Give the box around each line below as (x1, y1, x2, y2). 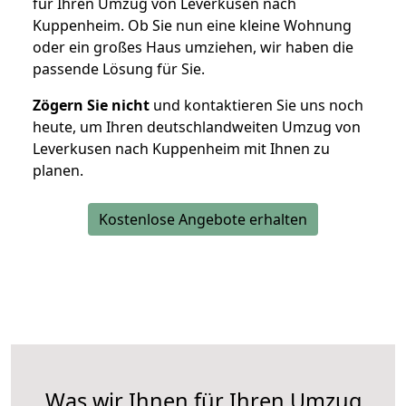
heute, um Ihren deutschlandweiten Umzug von (33, 117, 361, 138)
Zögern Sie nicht (33, 95, 150, 116)
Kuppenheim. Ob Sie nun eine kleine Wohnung (33, 15, 352, 36)
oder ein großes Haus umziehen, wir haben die (33, 37, 353, 58)
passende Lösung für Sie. (33, 59, 205, 80)
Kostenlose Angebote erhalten (99, 209, 307, 230)
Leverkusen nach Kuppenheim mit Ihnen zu (33, 139, 330, 159)
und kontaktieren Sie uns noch (150, 95, 363, 116)
